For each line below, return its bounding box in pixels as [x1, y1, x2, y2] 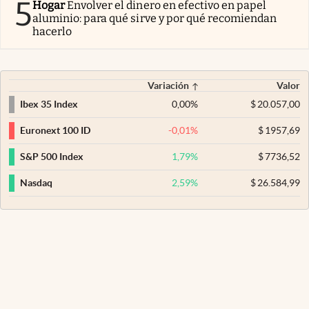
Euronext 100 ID [20, 125, 90, 137]
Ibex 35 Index [20, 99, 78, 110]
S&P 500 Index [20, 151, 83, 163]
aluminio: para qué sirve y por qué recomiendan [32, 11, 277, 25]
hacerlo [32, 24, 72, 38]
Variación [148, 79, 190, 91]
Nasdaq [20, 177, 52, 189]
